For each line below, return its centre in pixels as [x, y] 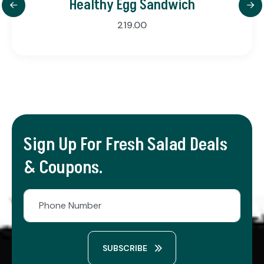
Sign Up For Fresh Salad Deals [126, 145]
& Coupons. [63, 168]
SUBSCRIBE [126, 248]
